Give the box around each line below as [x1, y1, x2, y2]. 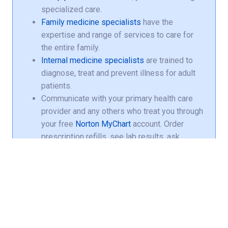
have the [141, 17, 173, 27]
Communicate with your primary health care [41, 93, 193, 103]
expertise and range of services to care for [41, 30, 193, 40]
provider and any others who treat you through [41, 106, 203, 116]
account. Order [131, 119, 184, 129]
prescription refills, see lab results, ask [41, 131, 180, 141]
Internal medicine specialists [41, 55, 144, 65]
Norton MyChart [75, 119, 131, 129]
